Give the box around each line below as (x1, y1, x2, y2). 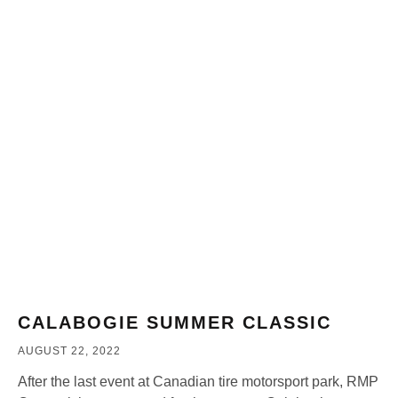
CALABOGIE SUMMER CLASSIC (18, 313, 331, 333)
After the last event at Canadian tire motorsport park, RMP (18, 374, 378, 390)
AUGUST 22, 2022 (18, 345, 121, 358)
